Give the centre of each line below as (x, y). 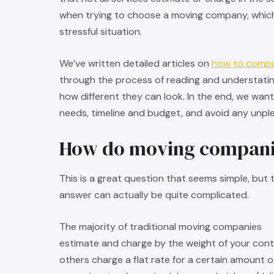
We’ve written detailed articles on (135, 64)
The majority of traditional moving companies (161, 227)
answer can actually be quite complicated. (154, 195)
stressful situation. (101, 32)
